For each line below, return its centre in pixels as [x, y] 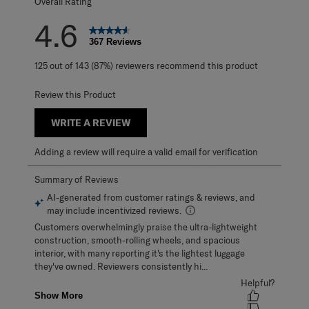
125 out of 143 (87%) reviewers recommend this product [146, 65]
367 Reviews [115, 41]
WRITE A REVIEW [91, 122]
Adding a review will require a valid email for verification [146, 151]
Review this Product [75, 94]
